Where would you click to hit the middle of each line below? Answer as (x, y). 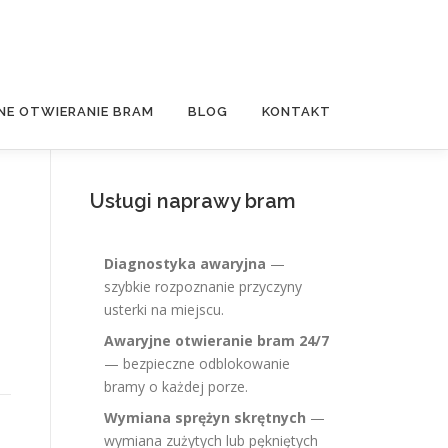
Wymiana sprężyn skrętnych (205, 417)
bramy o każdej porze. (176, 386)
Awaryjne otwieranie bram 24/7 (216, 340)
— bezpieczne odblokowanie (197, 363)
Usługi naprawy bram (193, 201)
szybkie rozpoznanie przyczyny (203, 286)
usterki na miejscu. (164, 309)
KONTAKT (296, 111)
